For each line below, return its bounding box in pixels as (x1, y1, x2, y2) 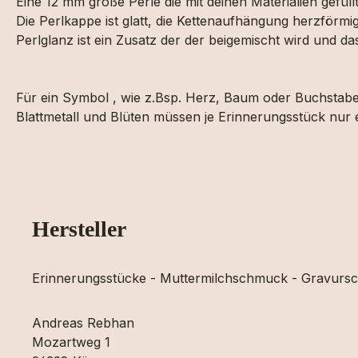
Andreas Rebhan (32, 315, 134, 331)
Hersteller (32, 217, 126, 241)
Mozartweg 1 (32, 334, 110, 350)
